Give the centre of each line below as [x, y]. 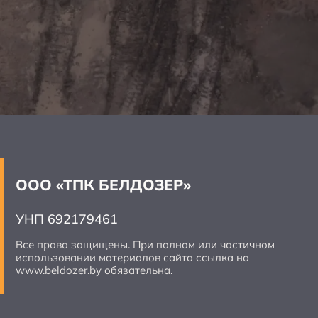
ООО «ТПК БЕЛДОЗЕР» [103, 185]
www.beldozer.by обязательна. [94, 270]
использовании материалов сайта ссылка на [132, 258]
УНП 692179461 [67, 219]
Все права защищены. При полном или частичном [145, 245]
